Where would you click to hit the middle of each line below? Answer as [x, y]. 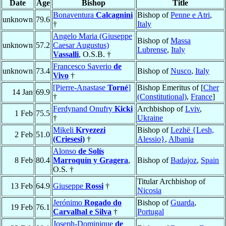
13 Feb [22, 186]
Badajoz [184, 160]
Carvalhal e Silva [82, 212]
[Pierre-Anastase [80, 88]
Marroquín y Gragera [91, 160]
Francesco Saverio [83, 67]
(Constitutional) [162, 97]
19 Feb [22, 207]
